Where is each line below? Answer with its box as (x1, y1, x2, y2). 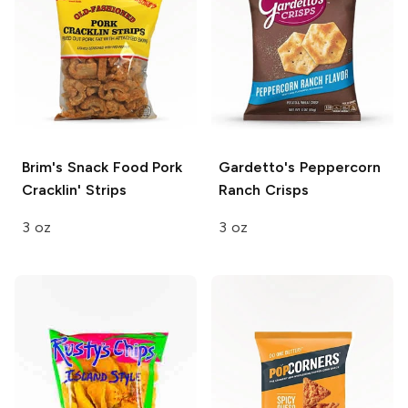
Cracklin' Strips (22, 180, 127, 199)
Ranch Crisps (219, 180, 309, 199)
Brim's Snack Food (22, 158, 148, 176)
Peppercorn (295, 158, 381, 176)
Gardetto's (219, 158, 295, 176)
